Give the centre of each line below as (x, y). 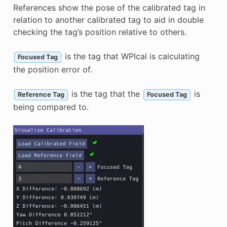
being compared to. (51, 107)
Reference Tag (41, 95)
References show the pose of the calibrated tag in (109, 8)
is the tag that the (105, 94)
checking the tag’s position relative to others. (100, 32)
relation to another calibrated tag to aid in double (108, 20)
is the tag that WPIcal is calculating (131, 56)
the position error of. (52, 70)
